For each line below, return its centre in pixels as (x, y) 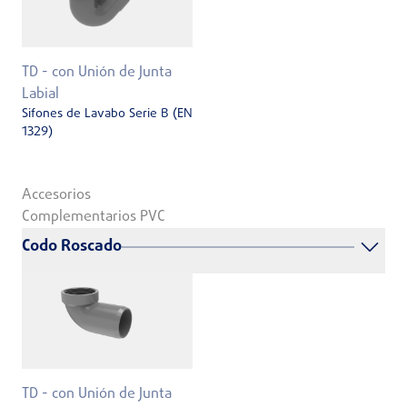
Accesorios (56, 195)
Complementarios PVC (94, 217)
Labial (40, 95)
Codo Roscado (72, 246)
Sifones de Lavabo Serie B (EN (107, 114)
